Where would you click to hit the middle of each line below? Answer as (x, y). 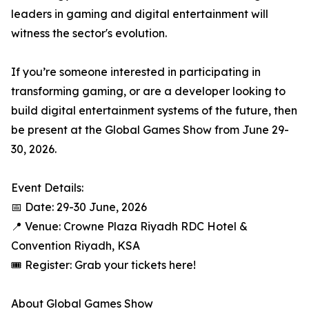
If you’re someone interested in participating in (136, 72)
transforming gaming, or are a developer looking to (148, 91)
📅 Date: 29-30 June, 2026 (79, 207)
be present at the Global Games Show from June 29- (150, 130)
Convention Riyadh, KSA (76, 246)
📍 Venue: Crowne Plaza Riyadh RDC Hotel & (129, 226)
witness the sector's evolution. (89, 33)
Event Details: (47, 188)
